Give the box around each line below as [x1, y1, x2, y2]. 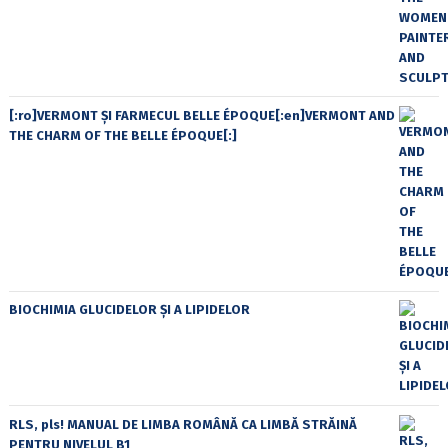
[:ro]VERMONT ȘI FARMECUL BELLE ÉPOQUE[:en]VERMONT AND [8, 108, 395, 123]
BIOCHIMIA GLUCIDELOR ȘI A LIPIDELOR [8, 302, 250, 318]
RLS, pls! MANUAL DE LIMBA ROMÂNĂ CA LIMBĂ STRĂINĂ [8, 416, 357, 432]
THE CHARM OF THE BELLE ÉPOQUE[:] [8, 128, 237, 143]
